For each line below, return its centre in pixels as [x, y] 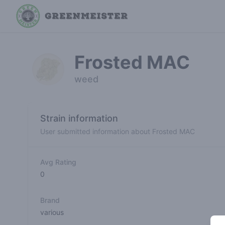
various [52, 212]
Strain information [79, 118]
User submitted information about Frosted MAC [118, 131]
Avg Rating [58, 162]
